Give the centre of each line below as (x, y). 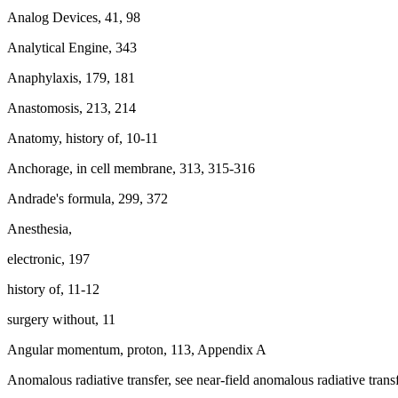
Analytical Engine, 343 (72, 48)
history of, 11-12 (53, 289)
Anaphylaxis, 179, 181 (71, 78)
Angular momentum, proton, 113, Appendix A (137, 350)
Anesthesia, (40, 229)
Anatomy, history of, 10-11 (83, 138)
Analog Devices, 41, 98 (74, 17)
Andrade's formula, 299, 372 (88, 199)
